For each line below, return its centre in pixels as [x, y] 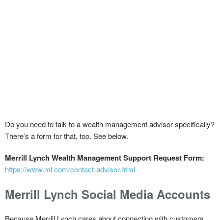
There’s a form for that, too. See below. [67, 136]
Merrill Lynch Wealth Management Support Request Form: [105, 157]
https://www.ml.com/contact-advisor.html [70, 169]
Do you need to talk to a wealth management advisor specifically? [110, 124]
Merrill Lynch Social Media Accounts [108, 194]
